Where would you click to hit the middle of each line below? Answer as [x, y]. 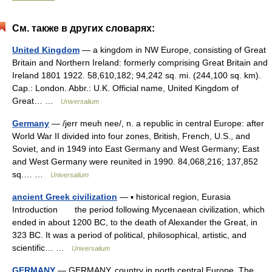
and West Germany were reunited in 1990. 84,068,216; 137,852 [135, 161]
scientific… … [42, 248]
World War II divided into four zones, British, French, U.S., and [131, 136]
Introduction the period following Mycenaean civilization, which [138, 209]
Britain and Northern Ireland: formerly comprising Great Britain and [140, 63]
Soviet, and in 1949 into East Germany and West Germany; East [136, 149]
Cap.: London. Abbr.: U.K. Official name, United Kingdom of [125, 88]
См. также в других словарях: [83, 28]
